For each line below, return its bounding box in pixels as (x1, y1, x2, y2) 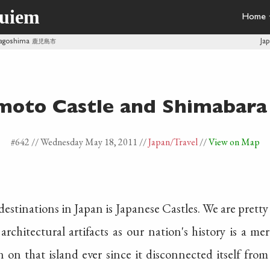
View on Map (208, 136, 260, 148)
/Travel (169, 136, 198, 148)
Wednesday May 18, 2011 (40, 136, 139, 148)
